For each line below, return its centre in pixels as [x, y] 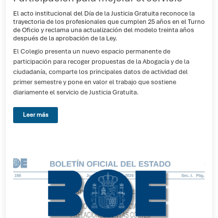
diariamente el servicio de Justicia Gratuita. [76, 92]
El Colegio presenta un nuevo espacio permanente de [92, 51]
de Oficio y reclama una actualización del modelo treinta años [104, 30]
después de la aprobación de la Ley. [65, 38]
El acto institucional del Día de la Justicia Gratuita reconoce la [104, 13]
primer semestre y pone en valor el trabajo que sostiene [95, 82]
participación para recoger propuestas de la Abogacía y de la [101, 62]
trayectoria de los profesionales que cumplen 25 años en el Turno [109, 21]
